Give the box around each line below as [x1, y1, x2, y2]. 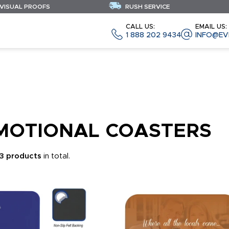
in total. [41, 152, 70, 161]
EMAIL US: [195, 23, 227, 30]
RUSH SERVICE [124, 4, 170, 10]
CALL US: [126, 23, 155, 30]
